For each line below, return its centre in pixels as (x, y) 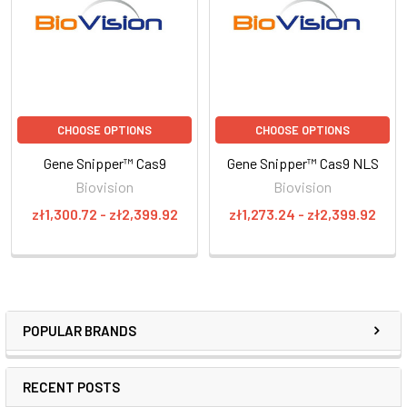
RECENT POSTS (71, 387)
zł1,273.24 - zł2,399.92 (303, 213)
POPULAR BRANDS (79, 330)
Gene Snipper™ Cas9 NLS (303, 163)
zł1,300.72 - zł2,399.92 (104, 213)
